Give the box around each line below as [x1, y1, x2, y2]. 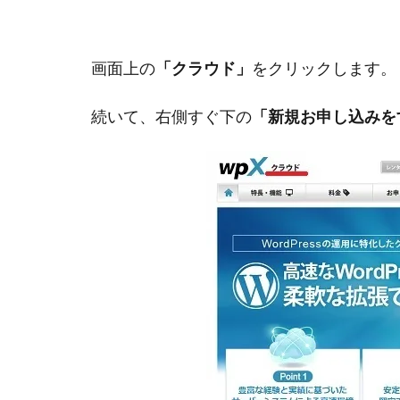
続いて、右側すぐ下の [91, 107, 252, 127]
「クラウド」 [155, 59, 252, 79]
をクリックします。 [252, 59, 396, 79]
